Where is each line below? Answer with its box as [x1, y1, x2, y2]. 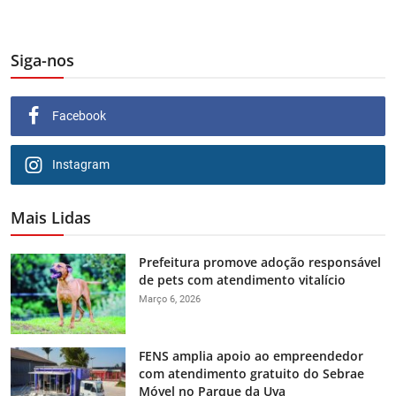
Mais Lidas [11, 207, 91, 228]
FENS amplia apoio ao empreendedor [139, 347, 363, 364]
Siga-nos [11, 49, 74, 71]
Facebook [52, 109, 106, 123]
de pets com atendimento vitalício [139, 271, 346, 288]
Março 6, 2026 [139, 293, 201, 305]
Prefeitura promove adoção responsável [139, 254, 381, 270]
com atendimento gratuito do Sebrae [139, 365, 364, 382]
